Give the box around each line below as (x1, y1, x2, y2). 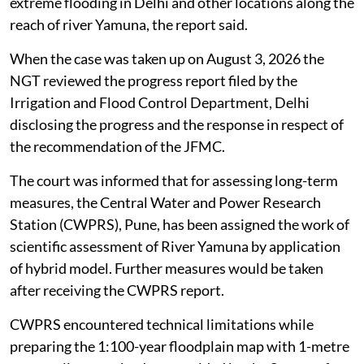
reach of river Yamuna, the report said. (10, 15, 253, 34)
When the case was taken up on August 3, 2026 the (10, 50, 324, 68)
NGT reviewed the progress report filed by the (10, 71, 297, 90)
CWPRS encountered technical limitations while (10, 315, 314, 334)
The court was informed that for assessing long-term (10, 171, 338, 190)
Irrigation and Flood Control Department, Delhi (10, 93, 310, 112)
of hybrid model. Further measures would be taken (10, 259, 323, 278)
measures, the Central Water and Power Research (10, 193, 321, 212)
